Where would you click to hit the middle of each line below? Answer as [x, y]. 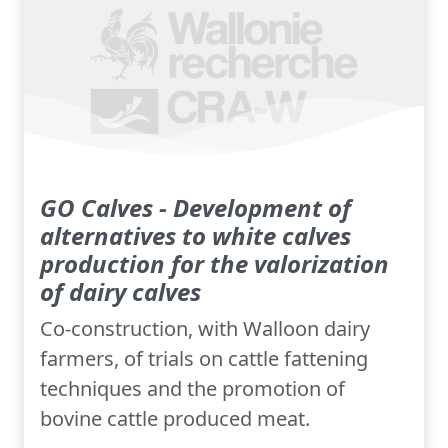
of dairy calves [120, 292]
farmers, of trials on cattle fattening [204, 359]
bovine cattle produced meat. [175, 419]
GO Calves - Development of [195, 208]
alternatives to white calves [195, 236]
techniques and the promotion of [192, 389]
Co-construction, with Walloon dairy [205, 329]
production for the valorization [214, 264]
